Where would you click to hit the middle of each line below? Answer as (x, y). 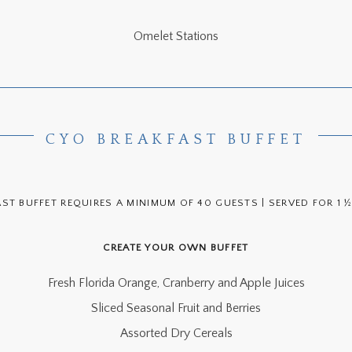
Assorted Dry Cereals (176, 333)
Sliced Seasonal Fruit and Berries (176, 308)
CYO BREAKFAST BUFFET (176, 139)
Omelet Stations (176, 36)
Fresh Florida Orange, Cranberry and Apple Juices (176, 283)
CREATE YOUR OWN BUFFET (176, 247)
